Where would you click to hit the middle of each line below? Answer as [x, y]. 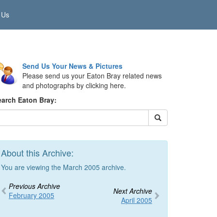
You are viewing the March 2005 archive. [63, 167]
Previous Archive [34, 186]
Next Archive [133, 191]
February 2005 [31, 195]
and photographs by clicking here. [74, 85]
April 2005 [137, 200]
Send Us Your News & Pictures [72, 66]
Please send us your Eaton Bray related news [92, 76]
